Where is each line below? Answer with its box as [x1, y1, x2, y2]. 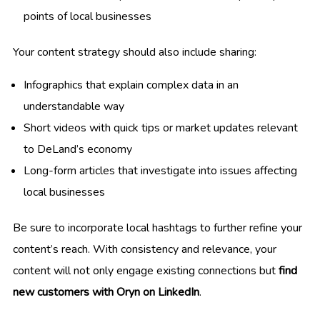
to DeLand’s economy [24, 141, 132, 158]
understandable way [24, 99, 124, 115]
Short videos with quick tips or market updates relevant [24, 120, 298, 136]
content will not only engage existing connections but [13, 263, 279, 279]
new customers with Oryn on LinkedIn [13, 284, 199, 301]
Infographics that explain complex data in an [24, 77, 239, 94]
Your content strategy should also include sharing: [13, 44, 256, 61]
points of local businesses [24, 9, 151, 25]
